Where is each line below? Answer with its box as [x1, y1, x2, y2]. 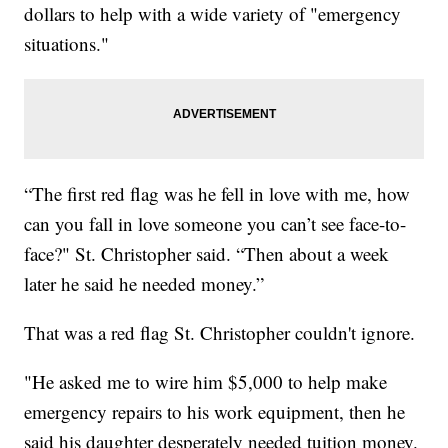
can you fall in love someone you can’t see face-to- [24, 210, 407, 236]
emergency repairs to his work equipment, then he [24, 398, 406, 424]
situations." [24, 30, 110, 56]
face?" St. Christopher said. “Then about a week [24, 240, 390, 266]
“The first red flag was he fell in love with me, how [24, 180, 411, 206]
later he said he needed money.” [24, 270, 265, 296]
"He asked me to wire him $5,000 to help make [24, 368, 388, 394]
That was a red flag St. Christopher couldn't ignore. [24, 319, 416, 345]
